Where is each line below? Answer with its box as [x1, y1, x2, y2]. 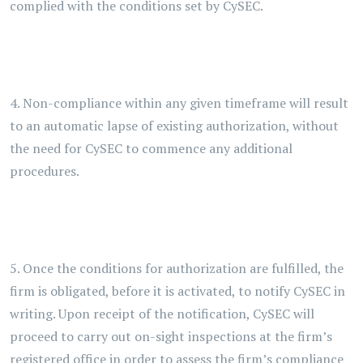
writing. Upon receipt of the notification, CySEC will [10, 305, 314, 322]
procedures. [10, 162, 79, 180]
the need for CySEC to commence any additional [10, 139, 293, 157]
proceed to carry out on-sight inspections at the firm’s [10, 327, 332, 345]
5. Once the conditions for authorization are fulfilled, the [10, 259, 344, 277]
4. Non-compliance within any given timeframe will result [10, 94, 348, 112]
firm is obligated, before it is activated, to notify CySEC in [10, 282, 345, 300]
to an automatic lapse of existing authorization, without [10, 117, 339, 135]
